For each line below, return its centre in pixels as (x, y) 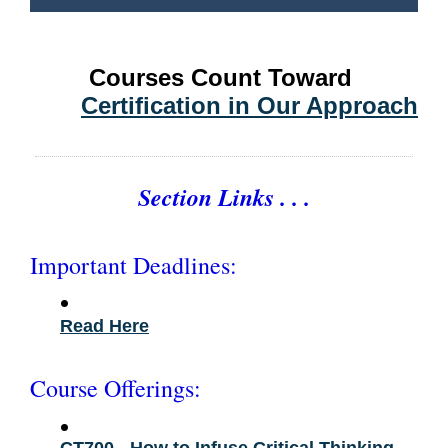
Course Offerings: (115, 387)
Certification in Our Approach (249, 105)
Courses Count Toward (224, 77)
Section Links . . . (224, 196)
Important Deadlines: (133, 264)
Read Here (104, 325)
